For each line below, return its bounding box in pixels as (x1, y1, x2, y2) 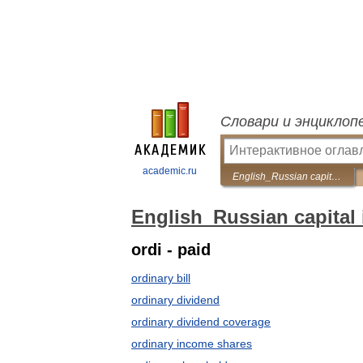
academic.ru (143, 165, 197, 177)
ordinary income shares (131, 337, 252, 350)
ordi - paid (131, 241, 211, 258)
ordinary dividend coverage (131, 315, 271, 328)
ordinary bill (131, 271, 190, 284)
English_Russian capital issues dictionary (331, 171, 341, 182)
